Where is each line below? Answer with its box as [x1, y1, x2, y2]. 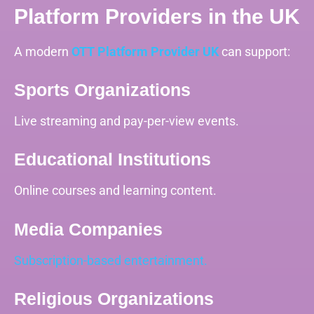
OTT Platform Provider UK [71, 44, 219, 60]
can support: [219, 44, 290, 60]
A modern [14, 44, 71, 60]
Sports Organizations [14, 80, 191, 100]
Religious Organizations [14, 288, 214, 308]
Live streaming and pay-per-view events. [14, 114, 239, 129]
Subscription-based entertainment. [14, 252, 207, 268]
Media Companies [14, 219, 163, 239]
